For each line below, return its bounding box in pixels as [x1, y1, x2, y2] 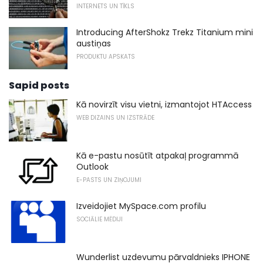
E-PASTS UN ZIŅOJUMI [76, 175, 141, 184]
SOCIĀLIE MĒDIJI [76, 215, 123, 224]
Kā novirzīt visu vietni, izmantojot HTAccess [76, 99, 252, 111]
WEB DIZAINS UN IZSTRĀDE [76, 113, 154, 123]
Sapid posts [9, 79, 69, 93]
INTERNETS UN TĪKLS [76, 1, 134, 11]
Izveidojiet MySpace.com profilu [76, 200, 206, 213]
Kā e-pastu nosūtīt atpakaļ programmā [76, 149, 238, 161]
